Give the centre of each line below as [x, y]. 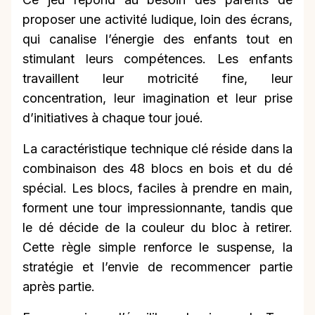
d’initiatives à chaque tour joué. [113, 118]
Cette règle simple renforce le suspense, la [157, 247]
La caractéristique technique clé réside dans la [157, 149]
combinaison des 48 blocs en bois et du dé [157, 169]
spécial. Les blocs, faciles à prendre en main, [157, 188]
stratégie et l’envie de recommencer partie [157, 267]
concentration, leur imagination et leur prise [157, 98]
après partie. [59, 287]
